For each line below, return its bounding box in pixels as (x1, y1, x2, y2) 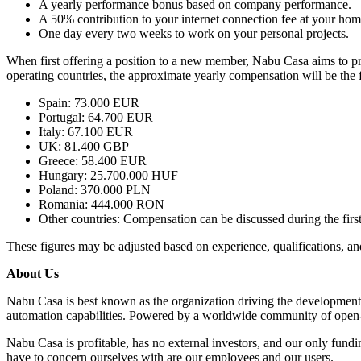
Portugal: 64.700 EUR (39, 110, 153, 124)
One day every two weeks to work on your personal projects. (39, 26, 349, 40)
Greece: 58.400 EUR (39, 153, 147, 168)
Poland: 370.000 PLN (39, 182, 151, 197)
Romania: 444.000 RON (39, 197, 164, 211)
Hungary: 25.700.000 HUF (39, 168, 178, 182)
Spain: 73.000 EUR (39, 95, 139, 110)
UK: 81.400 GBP (39, 139, 129, 153)
